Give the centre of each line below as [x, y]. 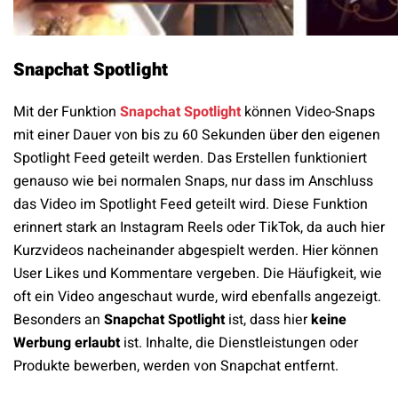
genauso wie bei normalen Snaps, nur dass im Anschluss [193, 182]
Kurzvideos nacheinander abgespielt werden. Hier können [196, 251]
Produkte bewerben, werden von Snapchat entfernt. [176, 366]
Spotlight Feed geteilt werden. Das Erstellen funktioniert [190, 159]
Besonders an [59, 320]
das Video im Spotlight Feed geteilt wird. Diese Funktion [191, 205]
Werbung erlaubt [68, 343]
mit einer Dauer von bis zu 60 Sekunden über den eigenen [197, 135]
